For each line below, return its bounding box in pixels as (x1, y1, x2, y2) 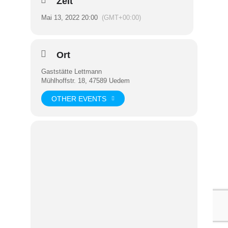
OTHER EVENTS (51, 94, 106, 103)
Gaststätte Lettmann (41, 68, 102, 75)
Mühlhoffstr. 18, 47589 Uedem (41, 77, 130, 84)
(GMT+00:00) (102, 14, 141, 21)
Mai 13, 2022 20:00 (41, 14, 98, 21)
